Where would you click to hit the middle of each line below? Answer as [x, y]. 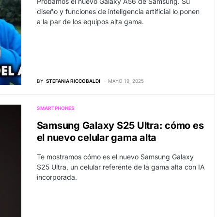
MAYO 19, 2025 [126, 81]
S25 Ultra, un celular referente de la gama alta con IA [121, 167]
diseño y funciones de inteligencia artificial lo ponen [118, 11]
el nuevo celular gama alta [96, 137]
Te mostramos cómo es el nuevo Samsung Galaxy [115, 156]
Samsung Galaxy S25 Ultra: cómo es [120, 125]
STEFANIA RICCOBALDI [73, 81]
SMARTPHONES [55, 108]
